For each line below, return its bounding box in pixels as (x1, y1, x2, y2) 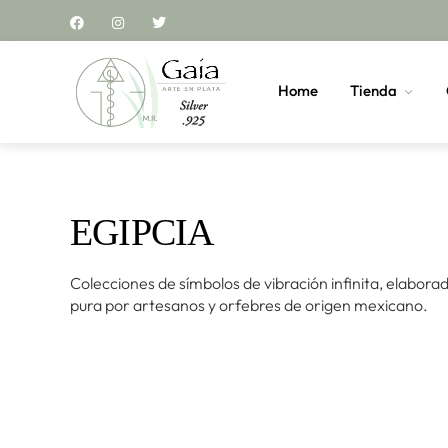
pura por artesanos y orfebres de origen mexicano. (70, 295, 428, 315)
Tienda (349, 81, 397, 100)
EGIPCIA (70, 211, 214, 253)
